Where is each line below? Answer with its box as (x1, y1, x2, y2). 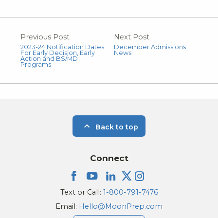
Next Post (114, 32, 149, 41)
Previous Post (20, 32, 70, 41)
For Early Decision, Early (20, 49, 95, 56)
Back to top (93, 123, 138, 132)
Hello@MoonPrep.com (79, 201, 163, 211)
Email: (55, 201, 79, 211)
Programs (20, 60, 51, 68)
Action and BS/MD (20, 54, 78, 62)
